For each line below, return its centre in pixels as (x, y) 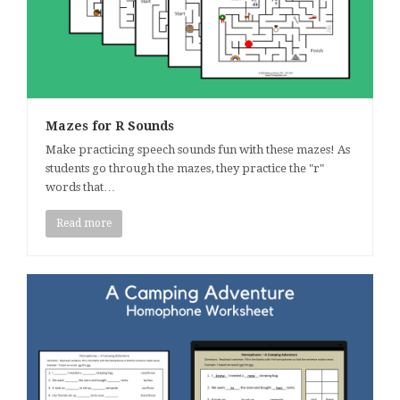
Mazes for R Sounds (110, 125)
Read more (83, 223)
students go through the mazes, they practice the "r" (185, 168)
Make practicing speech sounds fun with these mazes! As (198, 149)
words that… (80, 187)
